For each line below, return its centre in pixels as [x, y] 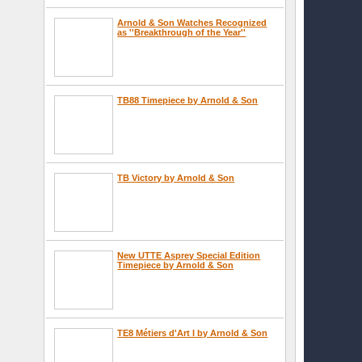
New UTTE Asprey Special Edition [189, 255]
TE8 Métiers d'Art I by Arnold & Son [193, 333]
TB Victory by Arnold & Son [176, 177]
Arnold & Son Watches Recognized [192, 22]
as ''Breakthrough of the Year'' [182, 32]
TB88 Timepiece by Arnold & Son [188, 100]
